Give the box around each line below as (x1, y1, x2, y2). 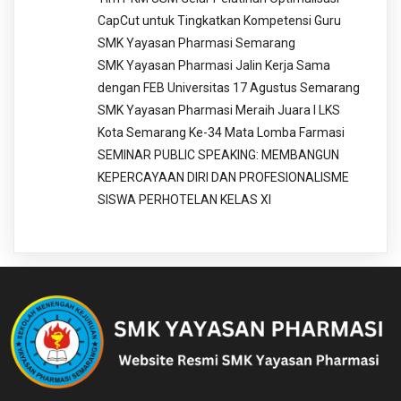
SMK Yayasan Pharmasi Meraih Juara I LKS (98, 102, 340, 117)
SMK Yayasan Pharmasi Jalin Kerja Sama (98, 57, 330, 73)
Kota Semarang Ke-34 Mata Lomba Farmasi (98, 124, 345, 140)
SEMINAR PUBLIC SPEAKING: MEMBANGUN (98, 147, 339, 162)
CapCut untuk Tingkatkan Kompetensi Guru (98, 13, 341, 28)
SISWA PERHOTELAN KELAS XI (98, 192, 271, 207)
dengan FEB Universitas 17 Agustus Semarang (98, 80, 360, 95)
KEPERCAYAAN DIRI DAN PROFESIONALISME (98, 169, 349, 184)
